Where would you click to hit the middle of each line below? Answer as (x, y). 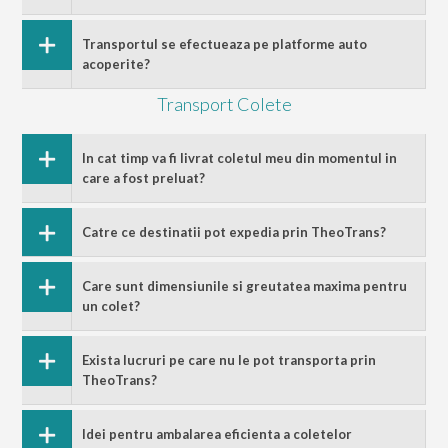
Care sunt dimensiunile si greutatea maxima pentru (245, 286)
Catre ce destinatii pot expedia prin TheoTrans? (234, 232)
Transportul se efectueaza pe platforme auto (225, 44)
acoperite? (116, 64)
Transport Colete (224, 104)
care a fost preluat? (144, 178)
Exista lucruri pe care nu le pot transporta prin (229, 360)
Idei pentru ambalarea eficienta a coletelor (217, 434)
